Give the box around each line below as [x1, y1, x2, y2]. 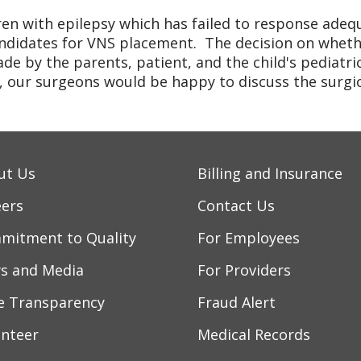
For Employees [197, 228, 300, 247]
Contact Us [197, 196, 275, 215]
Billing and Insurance [197, 164, 342, 183]
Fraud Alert [197, 293, 276, 312]
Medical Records [197, 325, 310, 344]
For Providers [197, 260, 291, 280]
